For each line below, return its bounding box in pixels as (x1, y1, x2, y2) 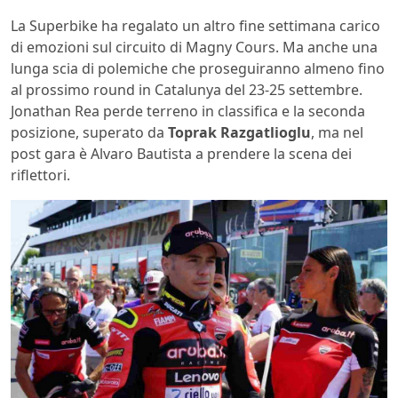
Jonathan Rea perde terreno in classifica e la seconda (11, 100, 365, 121)
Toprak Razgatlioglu (168, 122, 311, 142)
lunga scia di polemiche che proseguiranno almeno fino (11, 58, 385, 78)
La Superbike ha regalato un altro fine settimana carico (11, 15, 380, 36)
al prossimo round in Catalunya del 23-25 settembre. (11, 79, 362, 99)
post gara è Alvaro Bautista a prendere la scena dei (11, 143, 352, 163)
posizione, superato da (11, 122, 168, 142)
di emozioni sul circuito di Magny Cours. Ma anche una (11, 36, 378, 57)
